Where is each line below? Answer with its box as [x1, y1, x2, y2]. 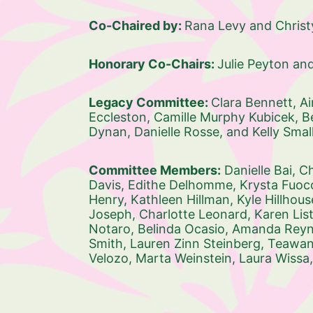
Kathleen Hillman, [131, 192, 237, 207]
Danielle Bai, [224, 163, 299, 177]
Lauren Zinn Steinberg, [130, 236, 268, 251]
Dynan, [89, 124, 134, 139]
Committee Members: [89, 163, 221, 177]
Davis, [89, 177, 128, 192]
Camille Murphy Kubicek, [154, 110, 302, 124]
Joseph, [89, 207, 139, 221]
